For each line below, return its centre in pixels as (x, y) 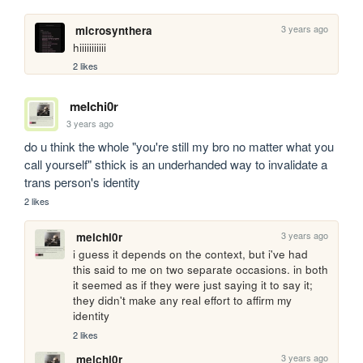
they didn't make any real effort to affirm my (183, 301)
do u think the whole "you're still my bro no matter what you (179, 147)
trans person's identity (84, 182)
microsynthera (113, 30)
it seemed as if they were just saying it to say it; (193, 285)
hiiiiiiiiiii (90, 47)
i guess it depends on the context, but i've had (191, 254)
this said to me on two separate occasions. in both (201, 270)
